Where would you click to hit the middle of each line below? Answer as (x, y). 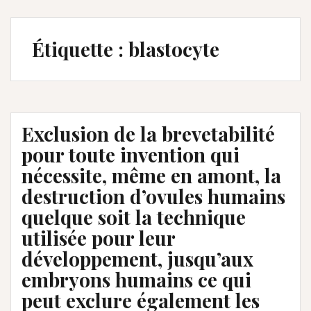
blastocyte (174, 49)
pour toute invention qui (131, 154)
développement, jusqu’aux (137, 259)
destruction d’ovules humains (153, 196)
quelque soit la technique (134, 217)
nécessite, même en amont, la (151, 175)
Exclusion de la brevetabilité (148, 134)
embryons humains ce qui (136, 279)
